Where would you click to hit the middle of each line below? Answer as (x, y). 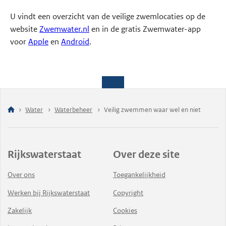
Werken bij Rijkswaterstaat (49, 192)
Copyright (128, 192)
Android (75, 41)
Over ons (21, 175)
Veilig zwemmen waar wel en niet (152, 109)
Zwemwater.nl (65, 29)
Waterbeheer (73, 109)
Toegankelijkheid (139, 175)
